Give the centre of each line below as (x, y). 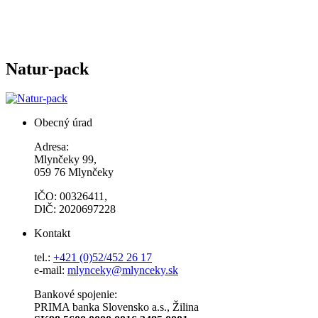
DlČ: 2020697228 (75, 209)
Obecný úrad (63, 123)
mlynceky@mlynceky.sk (123, 270)
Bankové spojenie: (76, 295)
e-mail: (51, 270)
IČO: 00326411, (71, 197)
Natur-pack (47, 68)
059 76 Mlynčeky (74, 172)
